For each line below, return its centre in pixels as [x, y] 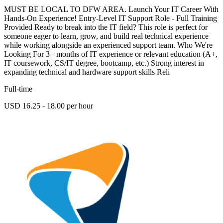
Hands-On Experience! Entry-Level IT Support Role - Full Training [111, 18]
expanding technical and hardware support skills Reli [87, 72]
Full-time [18, 89]
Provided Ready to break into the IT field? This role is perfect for [106, 27]
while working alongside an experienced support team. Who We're [108, 45]
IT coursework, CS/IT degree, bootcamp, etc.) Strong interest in [104, 63]
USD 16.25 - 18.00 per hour [49, 106]
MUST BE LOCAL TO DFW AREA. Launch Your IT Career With [111, 9]
